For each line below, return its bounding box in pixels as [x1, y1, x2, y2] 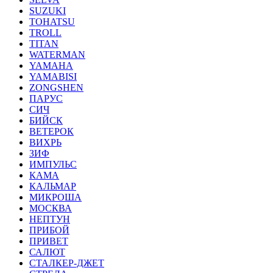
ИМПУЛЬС [29, 159, 77, 169]
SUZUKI [29, 5, 66, 16]
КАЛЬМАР [29, 181, 76, 191]
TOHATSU [29, 16, 75, 27]
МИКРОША [29, 192, 82, 202]
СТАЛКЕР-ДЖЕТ [29, 258, 104, 268]
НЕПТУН [29, 214, 70, 224]
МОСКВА [29, 203, 72, 213]
